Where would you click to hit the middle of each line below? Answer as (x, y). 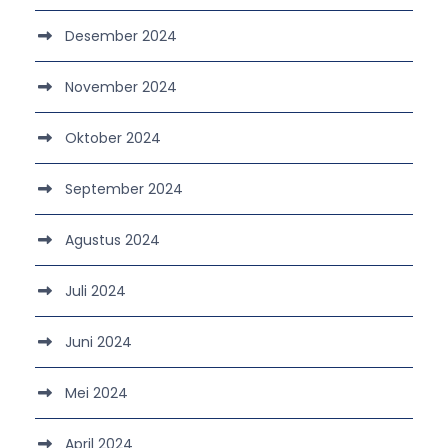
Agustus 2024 (112, 239)
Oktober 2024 (113, 137)
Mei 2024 (96, 392)
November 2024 (121, 86)
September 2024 (124, 188)
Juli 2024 (95, 290)
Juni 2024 (98, 341)
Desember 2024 (121, 35)
